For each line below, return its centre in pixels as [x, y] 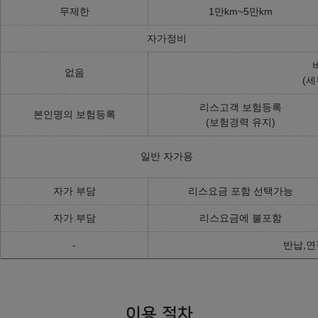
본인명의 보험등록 [74, 114]
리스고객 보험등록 [241, 107]
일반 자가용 [167, 156]
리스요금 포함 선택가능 [241, 191]
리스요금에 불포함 [241, 218]
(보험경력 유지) [241, 122]
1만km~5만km [241, 11]
